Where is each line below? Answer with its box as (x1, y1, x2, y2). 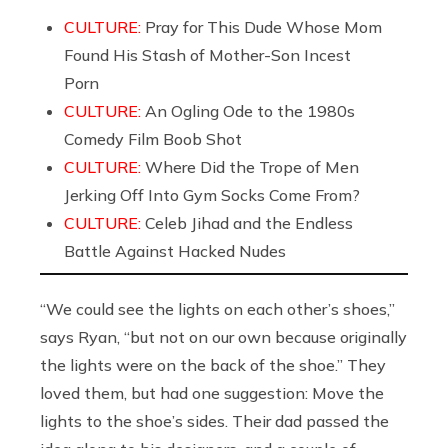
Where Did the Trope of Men (145, 157, 359, 178)
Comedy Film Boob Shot (64, 129, 242, 150)
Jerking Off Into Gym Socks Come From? (64, 185, 360, 206)
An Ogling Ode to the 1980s (145, 101, 355, 122)
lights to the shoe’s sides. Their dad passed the (40, 411, 389, 432)
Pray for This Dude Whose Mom (145, 17, 382, 38)
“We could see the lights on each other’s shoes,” (40, 299, 395, 320)
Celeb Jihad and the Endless (145, 213, 353, 234)
